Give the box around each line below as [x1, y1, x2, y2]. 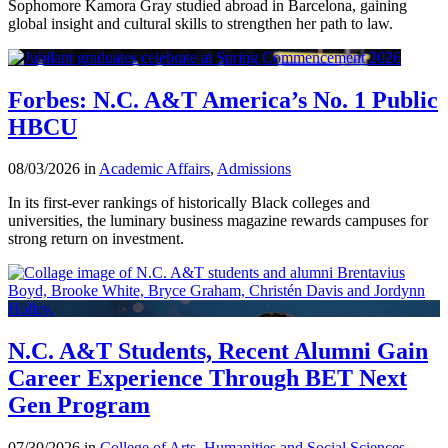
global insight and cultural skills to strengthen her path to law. [8, 14, 393, 32]
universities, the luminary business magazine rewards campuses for [8, 212, 428, 230]
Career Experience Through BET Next [8, 365, 407, 392]
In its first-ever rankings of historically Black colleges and [8, 194, 370, 212]
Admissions [217, 160, 291, 178]
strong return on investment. [8, 230, 184, 248]
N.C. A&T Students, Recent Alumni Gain [8, 338, 428, 365]
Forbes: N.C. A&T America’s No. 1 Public [8, 86, 438, 113]
